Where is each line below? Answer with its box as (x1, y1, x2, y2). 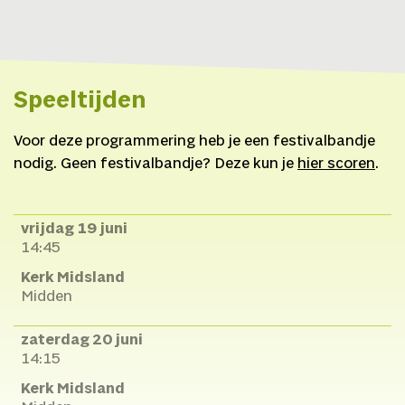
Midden (20, 288, 72, 306)
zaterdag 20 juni (20, 332, 143, 350)
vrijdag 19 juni (20, 221, 127, 239)
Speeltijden (14, 88, 146, 114)
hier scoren (297, 155, 375, 173)
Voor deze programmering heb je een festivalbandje (14, 132, 375, 150)
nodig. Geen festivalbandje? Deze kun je (14, 155, 297, 173)
